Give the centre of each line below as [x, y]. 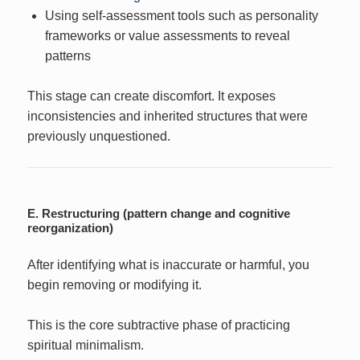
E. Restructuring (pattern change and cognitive [159, 213]
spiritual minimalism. [86, 346]
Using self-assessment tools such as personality [181, 15]
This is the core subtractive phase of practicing [159, 325]
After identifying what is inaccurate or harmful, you [169, 264]
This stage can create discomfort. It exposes [152, 96]
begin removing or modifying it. [115, 284]
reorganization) [71, 227]
